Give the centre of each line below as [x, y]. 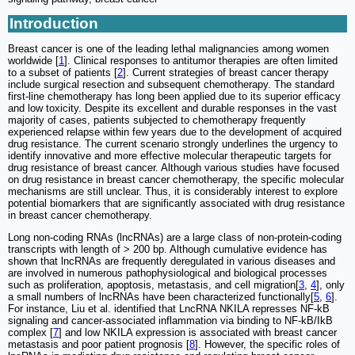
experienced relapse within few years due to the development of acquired [175, 132]
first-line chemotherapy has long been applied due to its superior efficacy [174, 97]
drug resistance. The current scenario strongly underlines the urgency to [173, 144]
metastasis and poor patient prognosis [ [99, 345]
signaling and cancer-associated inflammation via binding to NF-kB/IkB [170, 321]
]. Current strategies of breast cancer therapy [226, 73]
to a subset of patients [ [63, 73]
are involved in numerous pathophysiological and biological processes [168, 273]
